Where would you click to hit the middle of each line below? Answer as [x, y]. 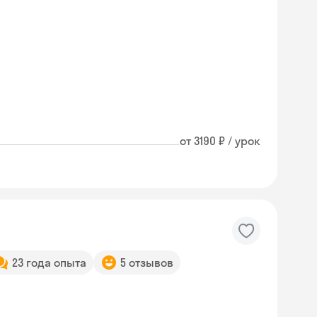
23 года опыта [49, 263]
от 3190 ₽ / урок [220, 141]
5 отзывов [147, 263]
